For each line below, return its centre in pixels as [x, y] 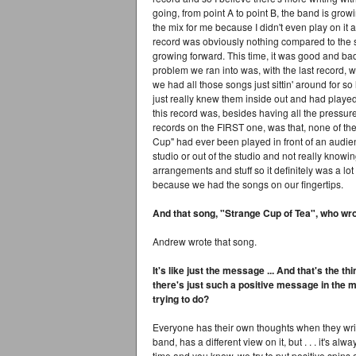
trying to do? [181, 299]
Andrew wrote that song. [205, 241]
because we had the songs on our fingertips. [248, 184]
